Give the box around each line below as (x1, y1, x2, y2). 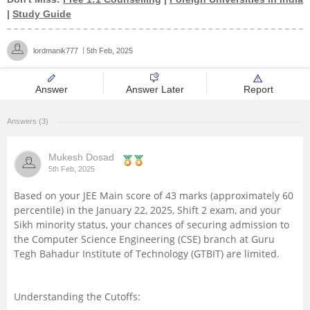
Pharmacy (35, 210, 88, 222)
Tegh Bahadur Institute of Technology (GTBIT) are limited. (14, 247, 280, 260)
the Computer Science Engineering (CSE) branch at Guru (14, 232, 275, 246)
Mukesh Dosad (48, 152, 114, 163)
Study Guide (12, 8, 71, 19)
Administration (35, 29, 112, 41)
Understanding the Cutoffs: (14, 290, 140, 303)
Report (243, 84, 273, 95)
